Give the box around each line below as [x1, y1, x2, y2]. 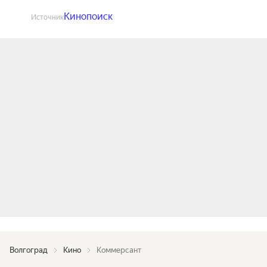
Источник [31, 13, 64, 21]
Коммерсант [97, 246, 141, 254]
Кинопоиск [64, 11, 113, 22]
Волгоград [10, 246, 48, 254]
